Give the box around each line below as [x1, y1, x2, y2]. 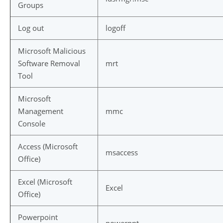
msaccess [106, 147, 138, 157]
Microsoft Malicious [18, 46, 86, 56]
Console [18, 118, 45, 128]
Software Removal [18, 58, 80, 68]
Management [18, 106, 63, 116]
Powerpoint [18, 212, 58, 222]
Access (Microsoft [18, 141, 78, 151]
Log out [18, 23, 44, 33]
